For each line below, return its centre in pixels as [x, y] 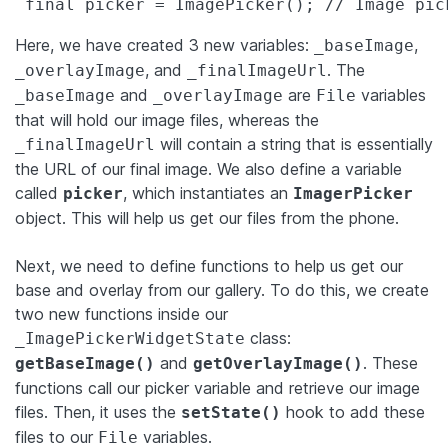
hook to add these [353, 411]
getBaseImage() [85, 363]
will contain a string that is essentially [294, 143]
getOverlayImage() [278, 363]
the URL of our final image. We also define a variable [208, 168]
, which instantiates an [208, 192]
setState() [231, 412]
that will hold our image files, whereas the [167, 119]
